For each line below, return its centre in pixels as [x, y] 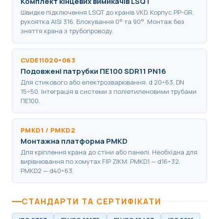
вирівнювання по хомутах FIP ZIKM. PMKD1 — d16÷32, [100, 162]
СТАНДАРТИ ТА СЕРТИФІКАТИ [91, 201]
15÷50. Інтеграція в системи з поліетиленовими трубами [108, 92]
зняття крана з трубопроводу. [67, 31]
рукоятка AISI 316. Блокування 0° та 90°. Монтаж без [102, 22]
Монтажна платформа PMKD [74, 141]
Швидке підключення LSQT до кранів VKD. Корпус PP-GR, [107, 12]
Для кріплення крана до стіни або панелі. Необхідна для [109, 152]
